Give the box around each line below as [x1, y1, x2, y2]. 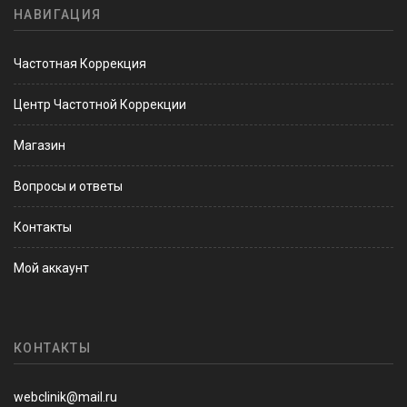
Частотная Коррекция [14, 56, 146, 72]
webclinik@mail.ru [14, 390, 117, 405]
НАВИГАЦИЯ [14, 7, 102, 23]
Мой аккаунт [14, 261, 89, 276]
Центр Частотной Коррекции [14, 97, 186, 113]
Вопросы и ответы [14, 179, 123, 194]
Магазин [14, 138, 65, 154]
